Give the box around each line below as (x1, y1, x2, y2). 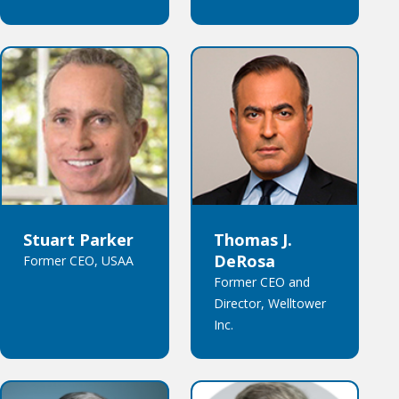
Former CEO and (213, 273, 310, 291)
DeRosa (213, 250, 275, 273)
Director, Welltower (213, 295, 326, 313)
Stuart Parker (23, 229, 134, 251)
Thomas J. (213, 229, 292, 251)
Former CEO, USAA (23, 252, 134, 270)
